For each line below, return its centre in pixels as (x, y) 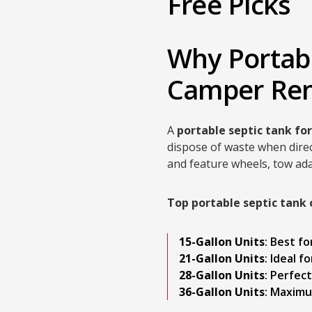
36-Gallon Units (222, 292)
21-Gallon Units (222, 258)
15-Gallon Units (222, 242)
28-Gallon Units (222, 275)
